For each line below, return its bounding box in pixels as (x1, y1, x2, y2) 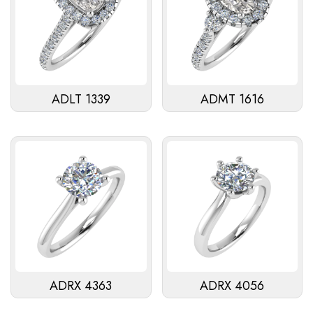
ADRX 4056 (200, 277, 265, 296)
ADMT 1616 (200, 89, 264, 108)
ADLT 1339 (51, 89, 110, 108)
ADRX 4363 (50, 277, 112, 296)
